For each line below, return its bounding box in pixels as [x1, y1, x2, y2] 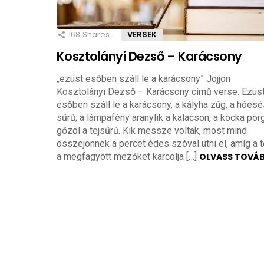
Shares [82, 28, 110, 40]
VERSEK [127, 28, 157, 40]
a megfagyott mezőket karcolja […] [57, 151, 199, 163]
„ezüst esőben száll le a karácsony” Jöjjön [57, 73, 230, 85]
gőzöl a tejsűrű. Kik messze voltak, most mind [57, 125, 247, 137]
